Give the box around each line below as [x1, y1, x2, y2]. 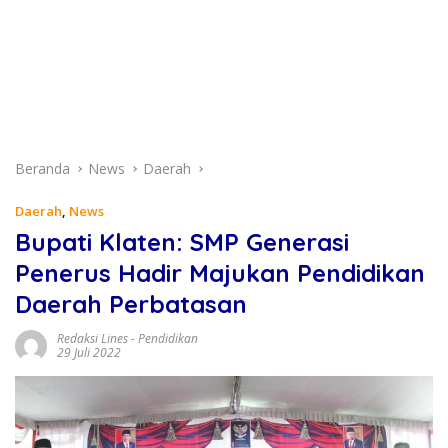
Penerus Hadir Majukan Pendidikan [15, 258, 425, 288]
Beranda [15, 159, 70, 178]
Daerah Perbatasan [15, 289, 247, 319]
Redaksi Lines [57, 330, 128, 347]
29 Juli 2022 [57, 344, 121, 361]
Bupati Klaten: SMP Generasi [15, 227, 349, 257]
